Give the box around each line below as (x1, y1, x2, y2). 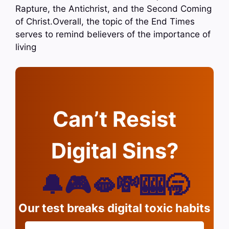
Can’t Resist (53, 106, 176, 132)
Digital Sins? (51, 138, 178, 164)
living (15, 42, 36, 53)
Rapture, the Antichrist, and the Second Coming (15, 4, 212, 14)
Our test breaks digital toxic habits (18, 200, 211, 215)
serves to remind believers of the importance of (15, 29, 211, 40)
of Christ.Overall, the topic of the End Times (15, 16, 195, 27)
